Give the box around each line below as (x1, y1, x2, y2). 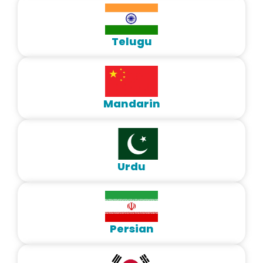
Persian (109, 221, 154, 237)
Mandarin (103, 96, 160, 112)
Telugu (111, 33, 152, 49)
